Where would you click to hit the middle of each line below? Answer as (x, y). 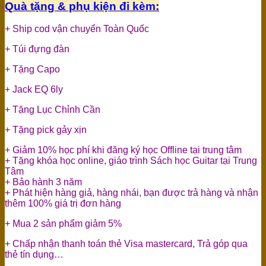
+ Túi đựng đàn (38, 49)
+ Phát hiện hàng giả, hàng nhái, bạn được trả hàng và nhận (132, 193)
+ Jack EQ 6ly (35, 90)
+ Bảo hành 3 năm (43, 182)
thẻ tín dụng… (34, 255)
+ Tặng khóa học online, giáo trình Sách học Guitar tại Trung (131, 161)
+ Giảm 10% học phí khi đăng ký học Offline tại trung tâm (123, 150)
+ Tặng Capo (32, 69)
